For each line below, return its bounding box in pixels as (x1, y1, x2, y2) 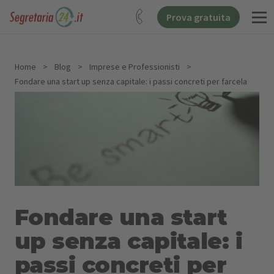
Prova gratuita (166, 11, 231, 23)
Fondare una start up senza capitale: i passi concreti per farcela (15, 76, 247, 87)
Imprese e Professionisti (89, 61, 180, 72)
